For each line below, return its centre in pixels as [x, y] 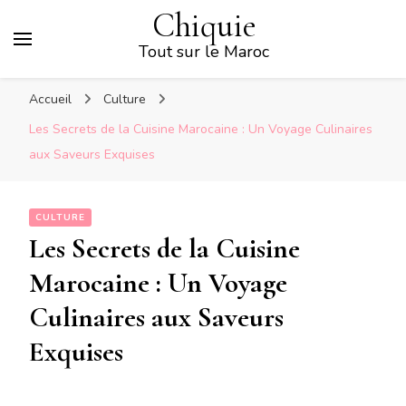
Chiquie [204, 26]
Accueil [50, 99]
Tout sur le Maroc [204, 52]
